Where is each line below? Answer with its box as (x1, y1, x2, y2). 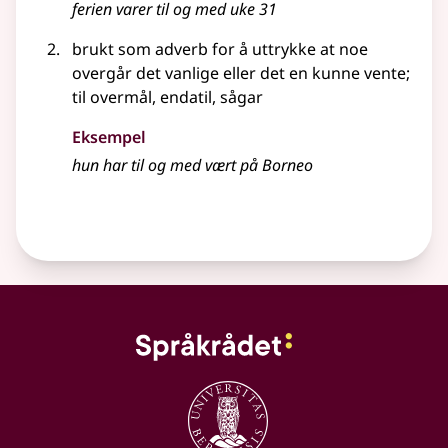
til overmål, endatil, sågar (72, 86, 263, 109)
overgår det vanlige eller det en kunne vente (72, 62, 406, 85)
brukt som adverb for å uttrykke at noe (72, 38, 368, 61)
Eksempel (72, 126, 146, 149)
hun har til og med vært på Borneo (72, 154, 313, 177)
